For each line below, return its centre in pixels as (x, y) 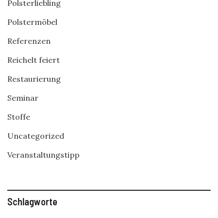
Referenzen (29, 41)
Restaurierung (34, 79)
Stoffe (19, 117)
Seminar (23, 98)
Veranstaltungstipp (43, 155)
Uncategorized (36, 136)
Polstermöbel (32, 22)
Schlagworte (32, 201)
